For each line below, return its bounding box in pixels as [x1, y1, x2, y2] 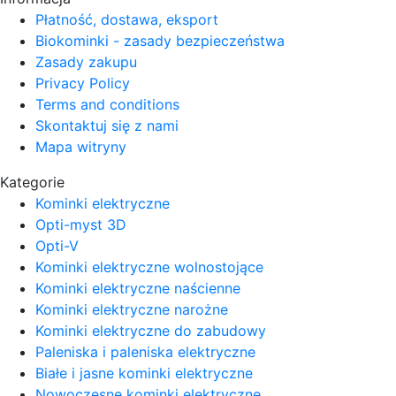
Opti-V [35, 236, 79, 255]
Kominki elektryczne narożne [35, 300, 228, 318]
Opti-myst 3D [35, 215, 126, 233]
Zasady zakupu [35, 52, 137, 71]
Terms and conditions [35, 95, 179, 113]
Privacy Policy [35, 73, 130, 92]
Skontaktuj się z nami [35, 116, 179, 134]
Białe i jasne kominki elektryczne [35, 363, 253, 382]
